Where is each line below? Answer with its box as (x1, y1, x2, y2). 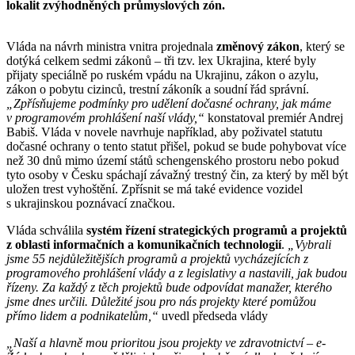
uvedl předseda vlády (158, 308, 268, 323)
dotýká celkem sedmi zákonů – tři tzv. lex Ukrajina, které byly (6, 53, 316, 67)
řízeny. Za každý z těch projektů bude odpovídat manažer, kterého (6, 280, 332, 294)
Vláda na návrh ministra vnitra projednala (6, 39, 216, 53)
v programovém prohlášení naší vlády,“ (6, 110, 204, 124)
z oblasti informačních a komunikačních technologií (6, 237, 281, 251)
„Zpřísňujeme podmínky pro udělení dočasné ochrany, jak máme (6, 96, 331, 110)
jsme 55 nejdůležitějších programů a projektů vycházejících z (6, 251, 308, 265)
